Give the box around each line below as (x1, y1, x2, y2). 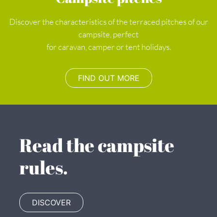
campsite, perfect (78, 29, 139, 40)
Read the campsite (19, 132, 32, 158)
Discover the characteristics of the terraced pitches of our (9, 16, 208, 27)
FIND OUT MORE (77, 73, 139, 83)
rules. (19, 155, 68, 180)
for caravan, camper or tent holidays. (46, 42, 171, 52)
